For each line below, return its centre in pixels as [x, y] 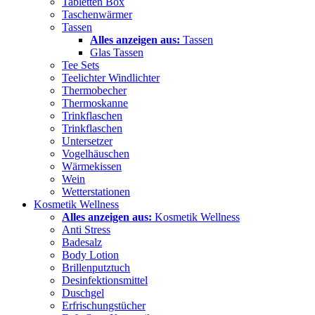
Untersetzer [87, 141]
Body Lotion [90, 255]
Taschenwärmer [97, 14]
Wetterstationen [96, 191]
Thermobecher [94, 90]
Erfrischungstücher [104, 305]
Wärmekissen [92, 166]
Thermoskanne [95, 103]
